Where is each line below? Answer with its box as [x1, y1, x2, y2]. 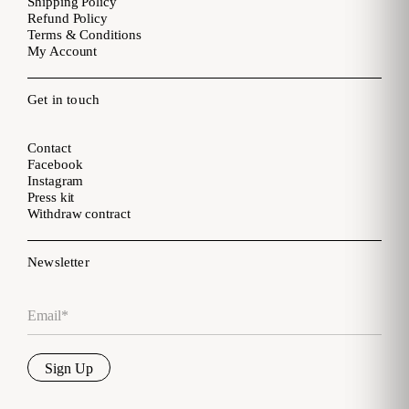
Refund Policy [27, 11, 109, 26]
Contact [27, 141, 71, 156]
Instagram [27, 173, 84, 189]
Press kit [27, 190, 75, 205]
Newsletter [27, 255, 89, 270]
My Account [27, 44, 98, 59]
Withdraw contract [27, 206, 131, 222]
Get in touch [27, 92, 100, 108]
